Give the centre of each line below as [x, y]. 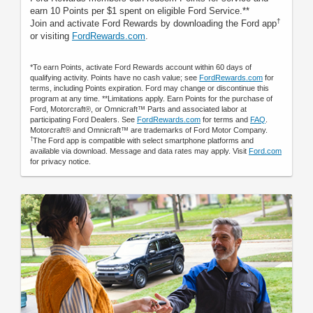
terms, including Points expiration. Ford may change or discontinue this [150, 88]
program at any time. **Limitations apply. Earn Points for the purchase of [151, 99]
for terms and [225, 119]
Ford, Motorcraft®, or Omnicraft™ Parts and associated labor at [138, 109]
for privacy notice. [60, 161]
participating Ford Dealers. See [83, 119]
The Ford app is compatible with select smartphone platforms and [143, 140]
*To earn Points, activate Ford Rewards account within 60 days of [141, 67]
